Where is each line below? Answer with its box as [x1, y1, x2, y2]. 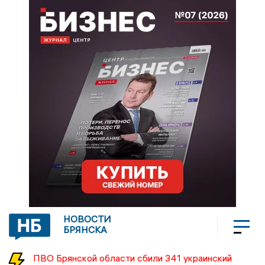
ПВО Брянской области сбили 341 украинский [33, 252, 232, 264]
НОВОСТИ [63, 213, 111, 225]
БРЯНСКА [63, 224, 107, 235]
